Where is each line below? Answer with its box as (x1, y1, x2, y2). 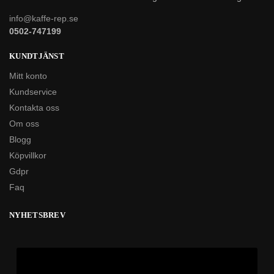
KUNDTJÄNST (9, 51, 64, 61)
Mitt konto (9, 70, 47, 81)
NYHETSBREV (9, 210, 65, 220)
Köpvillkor (9, 150, 46, 160)
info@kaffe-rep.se (9, 13, 78, 24)
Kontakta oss (9, 102, 59, 113)
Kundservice (9, 86, 57, 97)
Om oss (9, 118, 39, 128)
